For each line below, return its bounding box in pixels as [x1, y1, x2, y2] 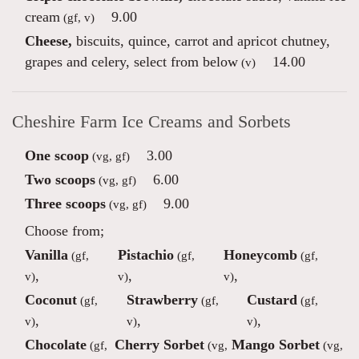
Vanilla [25, 247, 68, 263]
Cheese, [25, 33, 72, 49]
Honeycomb [224, 247, 298, 263]
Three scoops [25, 196, 106, 212]
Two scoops [25, 171, 95, 188]
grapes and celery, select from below [25, 54, 238, 70]
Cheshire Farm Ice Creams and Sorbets [12, 112, 291, 131]
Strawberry [126, 292, 198, 308]
